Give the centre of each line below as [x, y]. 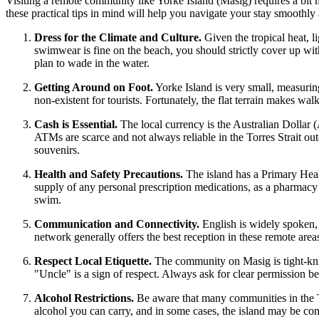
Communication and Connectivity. [117, 224]
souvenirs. [57, 150]
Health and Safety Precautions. [109, 174]
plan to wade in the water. [92, 63]
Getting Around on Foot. [94, 88]
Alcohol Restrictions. [84, 298]
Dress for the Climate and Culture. [118, 38]
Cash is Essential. [76, 125]
